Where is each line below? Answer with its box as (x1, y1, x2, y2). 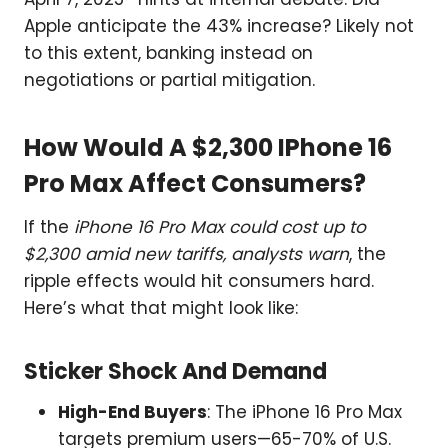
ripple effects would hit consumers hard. (24, 269, 374, 294)
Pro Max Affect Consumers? (24, 167, 366, 201)
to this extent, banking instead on (24, 41, 313, 66)
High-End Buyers (58, 400, 207, 425)
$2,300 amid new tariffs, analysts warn (24, 242, 349, 267)
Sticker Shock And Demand (24, 356, 327, 388)
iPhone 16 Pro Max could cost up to (74, 215, 366, 240)
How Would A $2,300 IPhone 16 (24, 131, 392, 165)
